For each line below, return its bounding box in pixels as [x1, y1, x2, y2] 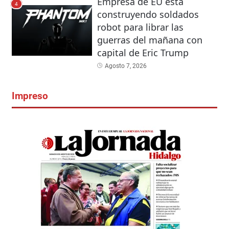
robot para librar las [97, 20, 184, 33]
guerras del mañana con [97, 33, 202, 46]
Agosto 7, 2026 [104, 62, 147, 70]
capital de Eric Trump [97, 46, 189, 59]
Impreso [11, 90, 48, 102]
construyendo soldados [97, 8, 199, 20]
